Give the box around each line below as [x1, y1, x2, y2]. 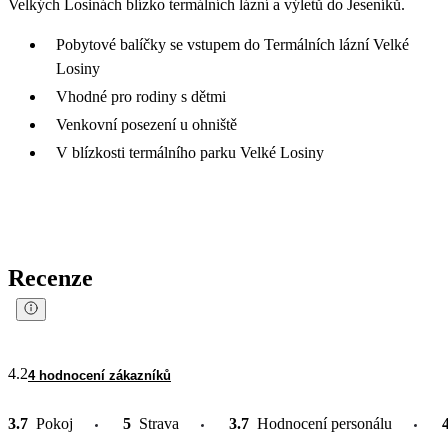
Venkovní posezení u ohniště [56, 115, 237, 133]
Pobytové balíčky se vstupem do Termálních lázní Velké [56, 35, 409, 53]
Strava [139, 414, 179, 432]
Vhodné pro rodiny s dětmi [56, 87, 226, 105]
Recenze [8, 264, 93, 291]
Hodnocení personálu [257, 414, 392, 432]
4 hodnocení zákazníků [28, 367, 171, 383]
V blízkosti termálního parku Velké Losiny [56, 143, 324, 161]
